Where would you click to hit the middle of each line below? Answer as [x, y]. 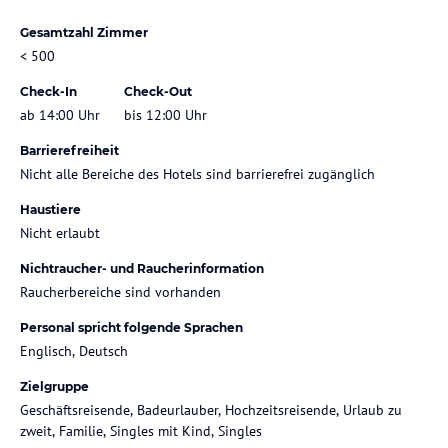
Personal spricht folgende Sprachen [131, 327]
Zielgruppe [54, 386]
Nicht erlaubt [60, 232]
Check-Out [158, 91]
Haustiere [50, 209]
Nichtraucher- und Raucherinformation [142, 268]
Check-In [48, 91]
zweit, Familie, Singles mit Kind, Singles [141, 430]
